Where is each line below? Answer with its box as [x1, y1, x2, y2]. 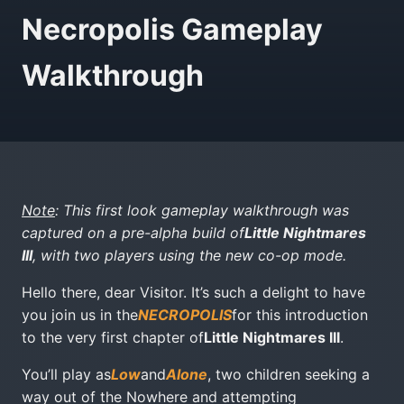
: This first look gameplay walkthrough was [55, 201, 349, 219]
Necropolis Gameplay [22, 12, 323, 47]
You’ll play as [22, 365, 111, 383]
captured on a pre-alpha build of [22, 224, 244, 242]
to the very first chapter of [22, 328, 204, 346]
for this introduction [232, 306, 368, 324]
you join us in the [22, 306, 138, 324]
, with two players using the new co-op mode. [32, 246, 346, 264]
